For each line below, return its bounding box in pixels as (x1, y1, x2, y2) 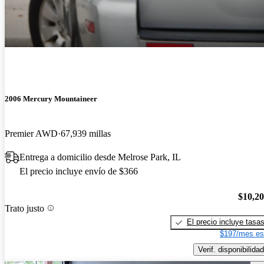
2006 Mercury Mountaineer (5, 94, 97, 104)
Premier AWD (5, 128, 58, 139)
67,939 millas (61, 128, 111, 139)
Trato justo (5, 203, 44, 213)
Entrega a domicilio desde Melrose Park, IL (19, 152, 181, 163)
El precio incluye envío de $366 (19, 166, 138, 177)
